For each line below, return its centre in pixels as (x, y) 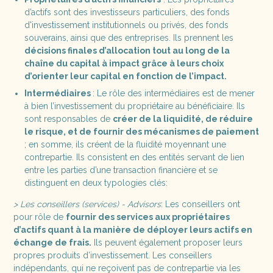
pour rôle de (40, 217)
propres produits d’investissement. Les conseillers (113, 255)
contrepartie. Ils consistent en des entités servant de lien (134, 157)
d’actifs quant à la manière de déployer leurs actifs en (133, 229)
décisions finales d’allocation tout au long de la (127, 50)
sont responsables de (68, 119)
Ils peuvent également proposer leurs (167, 242)
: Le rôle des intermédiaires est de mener (173, 93)
